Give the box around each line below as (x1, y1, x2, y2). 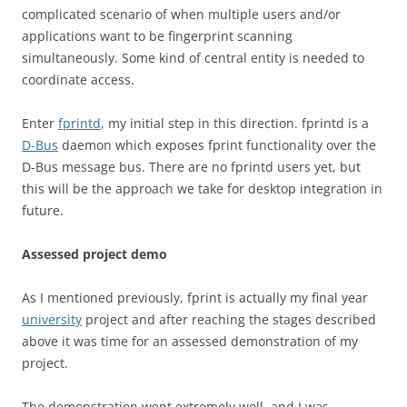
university (22, 311, 82, 328)
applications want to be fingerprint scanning (22, 27, 293, 45)
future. (22, 202, 64, 219)
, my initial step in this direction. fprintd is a (101, 114, 369, 132)
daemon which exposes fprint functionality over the (58, 136, 376, 154)
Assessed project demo (22, 245, 167, 263)
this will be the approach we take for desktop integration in (22, 180, 382, 197)
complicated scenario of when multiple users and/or (22, 5, 341, 23)
